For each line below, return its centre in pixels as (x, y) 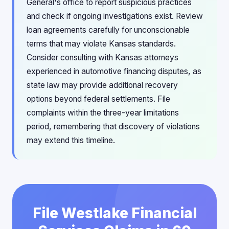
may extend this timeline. (71, 140)
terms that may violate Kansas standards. (101, 44)
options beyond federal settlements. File (98, 99)
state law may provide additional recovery (102, 85)
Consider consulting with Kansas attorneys (102, 58)
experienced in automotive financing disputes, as (114, 71)
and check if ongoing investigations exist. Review (115, 16)
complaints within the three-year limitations (103, 113)
